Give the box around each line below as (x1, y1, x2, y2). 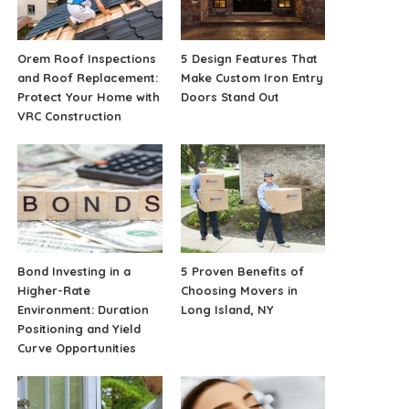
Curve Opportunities (17, 341, 137, 356)
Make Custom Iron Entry (180, 70, 323, 86)
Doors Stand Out (180, 89, 279, 105)
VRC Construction (17, 109, 122, 124)
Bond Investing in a (17, 264, 131, 279)
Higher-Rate (17, 283, 91, 299)
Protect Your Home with (17, 89, 161, 105)
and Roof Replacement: (17, 70, 159, 86)
